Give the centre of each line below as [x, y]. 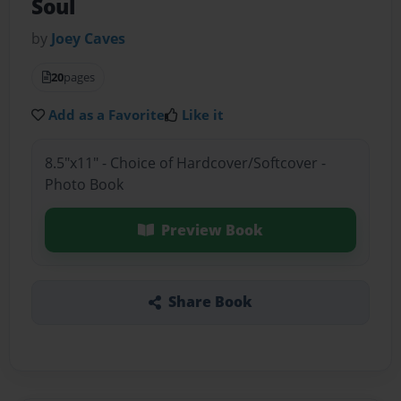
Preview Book [212, 230]
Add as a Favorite [107, 115]
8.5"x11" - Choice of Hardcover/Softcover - [185, 162]
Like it [203, 115]
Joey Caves [89, 39]
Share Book [210, 302]
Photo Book [84, 184]
